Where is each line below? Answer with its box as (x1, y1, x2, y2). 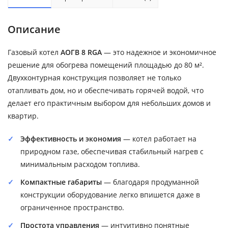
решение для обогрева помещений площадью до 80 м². (8, 60, 204, 70)
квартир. (8, 111, 39, 121)
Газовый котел (8, 47, 61, 57)
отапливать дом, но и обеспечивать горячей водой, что (8, 85, 204, 95)
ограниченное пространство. (20, 203, 124, 212)
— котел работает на (121, 134, 196, 144)
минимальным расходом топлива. (20, 159, 140, 169)
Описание (8, 22, 61, 36)
